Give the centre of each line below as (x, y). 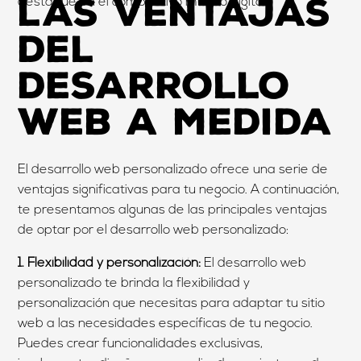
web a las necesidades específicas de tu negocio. (166, 324)
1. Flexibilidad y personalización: (110, 263)
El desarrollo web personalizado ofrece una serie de (173, 170)
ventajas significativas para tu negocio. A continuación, (179, 190)
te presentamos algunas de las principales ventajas (173, 210)
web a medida (176, 121)
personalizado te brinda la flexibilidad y (134, 283)
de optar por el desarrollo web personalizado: (154, 230)
